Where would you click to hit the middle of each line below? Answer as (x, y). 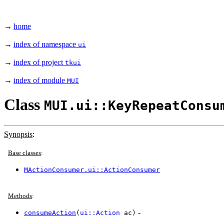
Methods (20, 195)
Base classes (24, 152)
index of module (40, 80)
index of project (39, 62)
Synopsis (18, 134)
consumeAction (50, 212)
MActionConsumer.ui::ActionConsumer (92, 169)
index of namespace (46, 44)
